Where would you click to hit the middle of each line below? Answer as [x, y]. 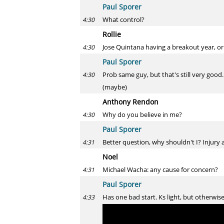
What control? [123, 19]
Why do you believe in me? [142, 114]
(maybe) [115, 87]
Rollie [112, 34]
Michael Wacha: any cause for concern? [160, 169]
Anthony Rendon [130, 102]
